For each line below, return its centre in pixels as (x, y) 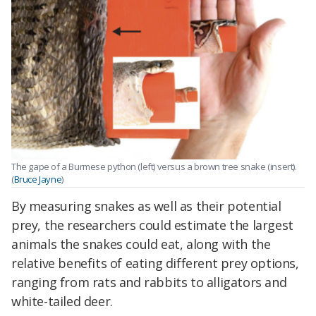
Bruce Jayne (38, 180)
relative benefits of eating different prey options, (155, 263)
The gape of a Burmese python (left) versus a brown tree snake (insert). (154, 167)
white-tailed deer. (62, 302)
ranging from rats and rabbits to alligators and (149, 282)
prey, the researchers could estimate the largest (152, 225)
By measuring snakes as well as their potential (146, 206)
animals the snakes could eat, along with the (141, 244)
